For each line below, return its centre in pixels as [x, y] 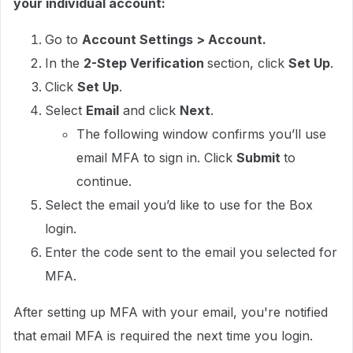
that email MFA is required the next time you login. [163, 336]
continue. [104, 181]
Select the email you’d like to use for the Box [179, 205]
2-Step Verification [145, 63]
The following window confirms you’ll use [201, 134]
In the [64, 63]
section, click [248, 63]
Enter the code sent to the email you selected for [191, 252]
